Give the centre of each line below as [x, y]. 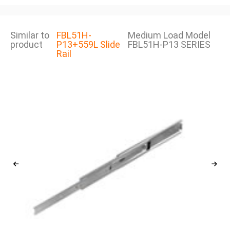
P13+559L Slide [88, 44]
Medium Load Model [169, 35]
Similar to [30, 35]
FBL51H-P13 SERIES [169, 44]
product [26, 44]
